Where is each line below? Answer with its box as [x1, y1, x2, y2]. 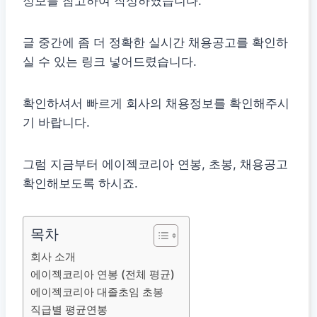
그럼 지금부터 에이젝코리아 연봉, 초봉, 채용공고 [23, 157, 288, 172]
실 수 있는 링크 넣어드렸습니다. [23, 54, 197, 69]
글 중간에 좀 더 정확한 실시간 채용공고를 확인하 [23, 35, 288, 50]
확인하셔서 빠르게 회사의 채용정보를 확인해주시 [23, 96, 289, 111]
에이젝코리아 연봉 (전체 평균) [30, 267, 175, 282]
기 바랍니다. [23, 115, 90, 130]
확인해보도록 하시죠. [23, 176, 138, 191]
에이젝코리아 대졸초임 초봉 [30, 285, 163, 299]
